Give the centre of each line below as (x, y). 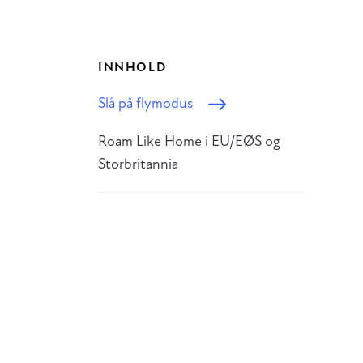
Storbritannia (138, 164)
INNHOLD (132, 68)
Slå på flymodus (145, 104)
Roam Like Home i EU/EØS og (189, 142)
